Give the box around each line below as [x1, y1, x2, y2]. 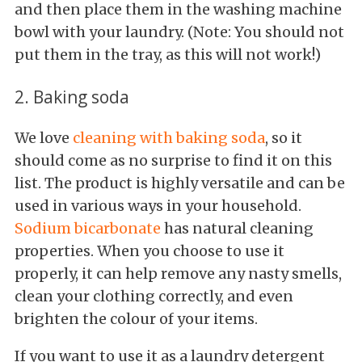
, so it [265, 128, 302, 147]
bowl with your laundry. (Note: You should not [15, 22, 344, 41]
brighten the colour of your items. [15, 309, 258, 328]
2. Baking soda [15, 84, 129, 108]
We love [15, 128, 73, 147]
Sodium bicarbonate [15, 218, 161, 238]
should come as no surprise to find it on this [15, 150, 332, 170]
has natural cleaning [161, 218, 314, 238]
